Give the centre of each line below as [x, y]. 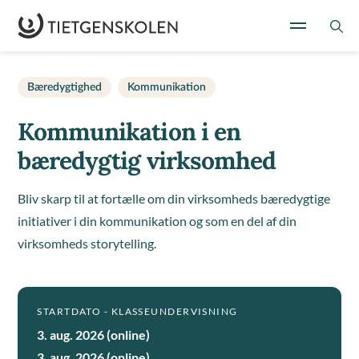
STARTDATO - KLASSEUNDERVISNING [137, 311]
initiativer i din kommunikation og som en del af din [157, 221]
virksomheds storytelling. [87, 243]
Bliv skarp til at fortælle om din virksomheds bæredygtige [174, 198]
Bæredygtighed [65, 87]
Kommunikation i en [129, 131]
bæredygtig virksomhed [147, 160]
